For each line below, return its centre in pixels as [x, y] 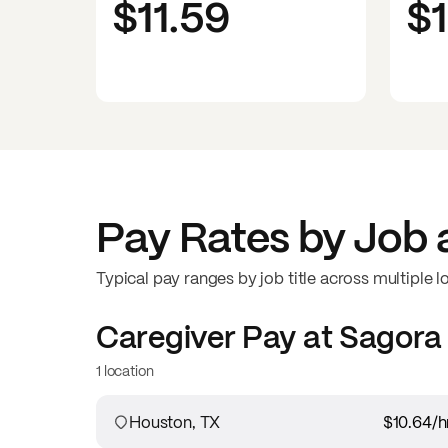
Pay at [287, 337]
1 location [125, 370]
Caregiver [166, 337]
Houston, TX [175, 422]
